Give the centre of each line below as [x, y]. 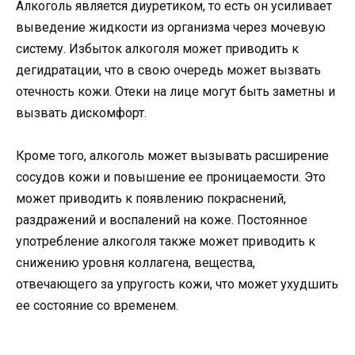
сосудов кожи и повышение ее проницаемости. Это [171, 177]
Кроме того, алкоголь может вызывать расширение [172, 156]
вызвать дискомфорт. [81, 113]
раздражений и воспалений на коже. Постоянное [162, 220]
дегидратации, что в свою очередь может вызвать [168, 71]
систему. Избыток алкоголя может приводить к [157, 49]
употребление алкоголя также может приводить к [166, 242]
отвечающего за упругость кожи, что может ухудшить [177, 284]
